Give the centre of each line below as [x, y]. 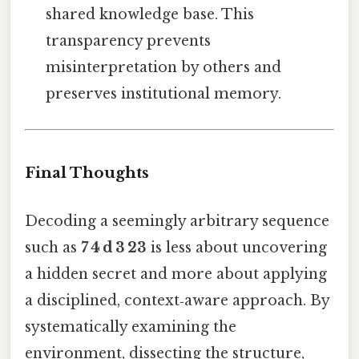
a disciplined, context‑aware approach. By [177, 300]
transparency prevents [129, 41]
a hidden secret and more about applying [176, 274]
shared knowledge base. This [150, 15]
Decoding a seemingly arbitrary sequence [177, 221]
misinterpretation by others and [164, 68]
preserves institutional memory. [164, 94]
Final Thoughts [87, 173]
